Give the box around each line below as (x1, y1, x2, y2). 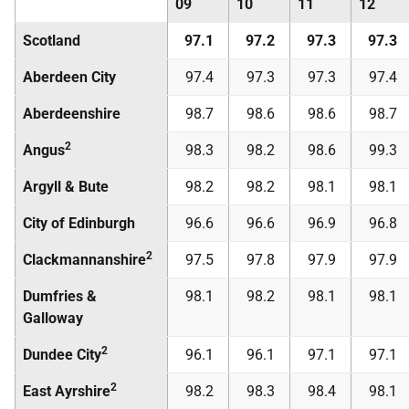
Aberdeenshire (23, 104, 121, 122)
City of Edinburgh (23, 214, 135, 232)
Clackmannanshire (23, 250, 146, 268)
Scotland (23, 31, 80, 49)
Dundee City (23, 345, 101, 363)
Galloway (23, 309, 83, 327)
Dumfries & (23, 287, 97, 305)
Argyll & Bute (23, 177, 109, 195)
